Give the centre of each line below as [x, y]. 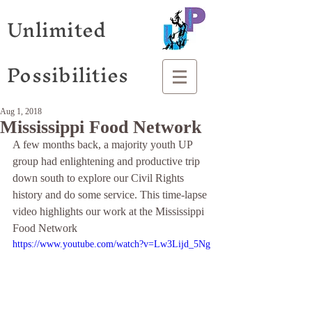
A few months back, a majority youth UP [104, 145]
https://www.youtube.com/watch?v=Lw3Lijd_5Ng [111, 244]
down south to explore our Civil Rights [100, 178]
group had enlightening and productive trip [108, 161]
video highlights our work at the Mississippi [110, 211]
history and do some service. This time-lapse [111, 195]
